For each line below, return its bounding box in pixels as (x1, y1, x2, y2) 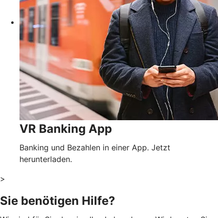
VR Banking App (19, 121, 112, 136)
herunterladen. (19, 154, 72, 164)
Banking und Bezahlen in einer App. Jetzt (19, 142, 170, 152)
